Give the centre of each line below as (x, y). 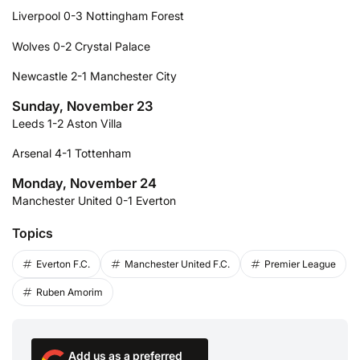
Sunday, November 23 (82, 106)
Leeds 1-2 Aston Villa (67, 123)
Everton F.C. (63, 264)
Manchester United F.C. (177, 264)
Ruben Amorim (70, 292)
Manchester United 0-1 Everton (94, 200)
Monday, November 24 (84, 183)
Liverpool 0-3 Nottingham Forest (98, 15)
